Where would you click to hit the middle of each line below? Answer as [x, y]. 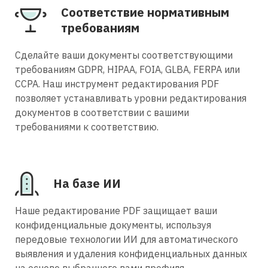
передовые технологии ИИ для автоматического [127, 239]
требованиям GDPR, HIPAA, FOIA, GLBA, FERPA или [127, 69]
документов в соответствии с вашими [102, 112]
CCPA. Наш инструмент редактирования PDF [117, 83]
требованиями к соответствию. [87, 127]
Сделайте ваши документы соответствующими [124, 55]
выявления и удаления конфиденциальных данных [131, 253]
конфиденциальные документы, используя [113, 225]
